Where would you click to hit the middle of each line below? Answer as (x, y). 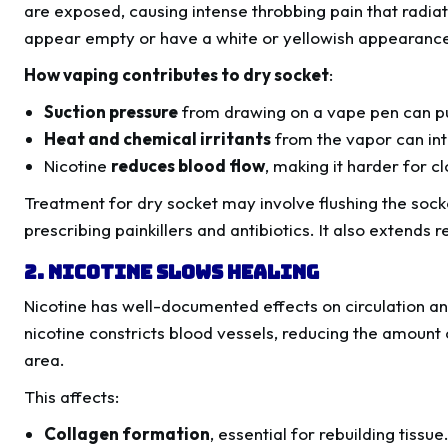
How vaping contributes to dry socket (176, 75)
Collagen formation (127, 434)
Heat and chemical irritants (158, 139)
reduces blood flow (188, 166)
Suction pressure (111, 112)
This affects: (71, 397)
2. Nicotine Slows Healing (171, 272)
